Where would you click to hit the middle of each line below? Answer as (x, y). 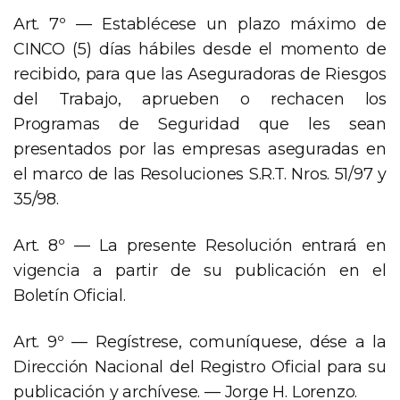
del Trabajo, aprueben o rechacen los (200, 100)
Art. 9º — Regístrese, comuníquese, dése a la (200, 342)
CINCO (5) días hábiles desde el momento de (200, 50)
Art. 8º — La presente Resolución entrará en (200, 246)
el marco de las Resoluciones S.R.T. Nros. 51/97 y (200, 175)
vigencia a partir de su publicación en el (200, 271)
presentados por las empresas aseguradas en (200, 150)
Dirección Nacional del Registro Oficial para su (200, 367)
